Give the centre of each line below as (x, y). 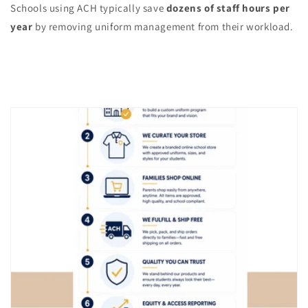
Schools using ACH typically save (88, 8)
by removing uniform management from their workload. (163, 27)
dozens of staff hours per (228, 8)
